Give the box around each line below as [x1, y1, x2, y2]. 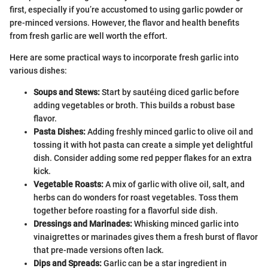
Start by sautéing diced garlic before [100, 87, 239, 98]
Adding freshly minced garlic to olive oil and [86, 127, 253, 137]
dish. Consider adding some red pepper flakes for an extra [33, 153, 252, 163]
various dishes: [10, 66, 67, 76]
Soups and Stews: [33, 87, 100, 98]
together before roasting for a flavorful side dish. [33, 206, 218, 216]
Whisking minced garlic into [132, 219, 239, 229]
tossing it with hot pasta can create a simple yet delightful [33, 140, 253, 150]
